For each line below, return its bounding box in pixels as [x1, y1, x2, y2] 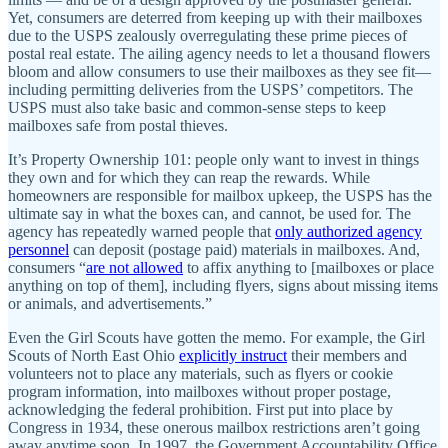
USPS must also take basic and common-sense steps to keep [8, 98, 386, 116]
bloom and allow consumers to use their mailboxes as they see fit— [8, 62, 431, 80]
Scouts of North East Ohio [8, 346, 179, 364]
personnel [8, 240, 69, 258]
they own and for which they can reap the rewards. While [8, 168, 370, 186]
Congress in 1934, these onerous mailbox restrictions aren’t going [8, 418, 420, 436]
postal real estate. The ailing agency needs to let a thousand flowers [8, 44, 430, 62]
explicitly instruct [179, 346, 287, 364]
